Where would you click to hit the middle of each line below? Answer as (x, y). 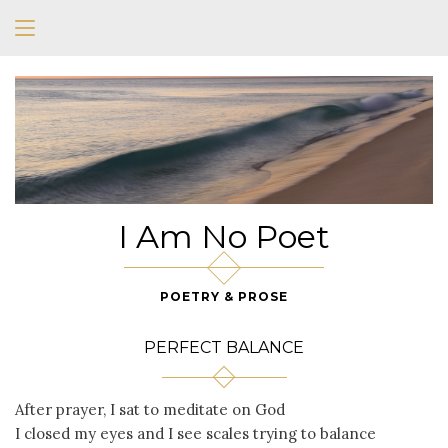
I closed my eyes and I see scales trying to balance (195, 434)
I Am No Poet (224, 237)
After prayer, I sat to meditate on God (150, 410)
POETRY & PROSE (224, 297)
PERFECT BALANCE (224, 348)
